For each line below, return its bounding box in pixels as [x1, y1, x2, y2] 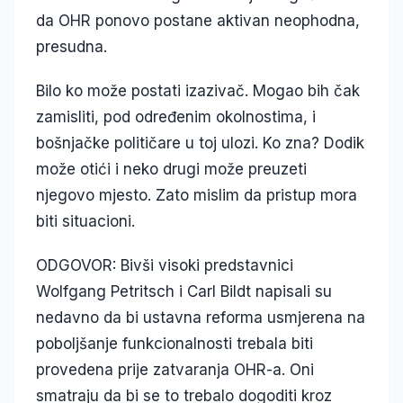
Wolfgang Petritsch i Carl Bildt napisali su [36, 282, 332, 301]
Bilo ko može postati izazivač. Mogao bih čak [36, 82, 360, 101]
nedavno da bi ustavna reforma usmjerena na [36, 309, 365, 327]
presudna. [36, 38, 107, 57]
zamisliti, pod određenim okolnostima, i [36, 108, 316, 127]
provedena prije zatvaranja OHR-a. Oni [36, 361, 314, 380]
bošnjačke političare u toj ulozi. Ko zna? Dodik [36, 134, 364, 153]
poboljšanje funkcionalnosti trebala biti [36, 335, 313, 354]
